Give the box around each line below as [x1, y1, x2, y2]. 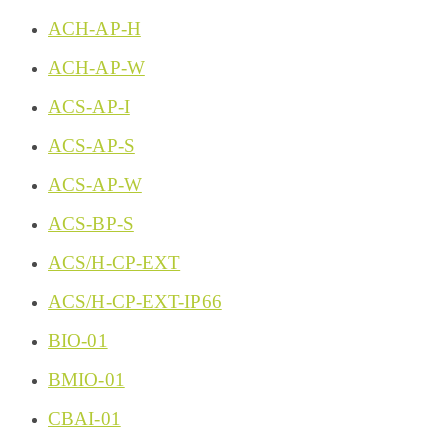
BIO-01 [48, 330, 108, 352]
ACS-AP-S [48, 135, 135, 157]
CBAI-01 [48, 408, 121, 430]
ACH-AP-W [48, 57, 145, 79]
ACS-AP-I [48, 96, 130, 118]
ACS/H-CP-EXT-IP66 [48, 291, 222, 313]
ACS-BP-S [48, 213, 134, 235]
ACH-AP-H [48, 18, 141, 40]
